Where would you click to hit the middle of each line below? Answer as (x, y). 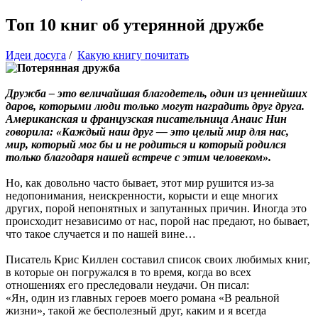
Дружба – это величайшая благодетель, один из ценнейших (157, 93)
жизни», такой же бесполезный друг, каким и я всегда (136, 310)
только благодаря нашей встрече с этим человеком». (138, 157)
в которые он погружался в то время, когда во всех (128, 272)
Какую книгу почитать (133, 55)
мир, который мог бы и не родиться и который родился (146, 144)
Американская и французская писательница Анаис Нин (146, 119)
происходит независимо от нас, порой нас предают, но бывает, (158, 221)
